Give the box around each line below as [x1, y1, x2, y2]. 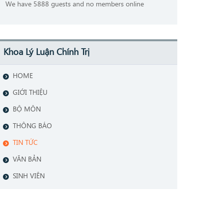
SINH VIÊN [13, 170, 45, 180]
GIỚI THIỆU [13, 87, 48, 97]
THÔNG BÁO [13, 120, 52, 130]
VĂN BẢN [13, 154, 41, 164]
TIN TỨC [13, 137, 38, 147]
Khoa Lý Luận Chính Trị [3, 45, 89, 57]
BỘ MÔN [13, 104, 41, 113]
